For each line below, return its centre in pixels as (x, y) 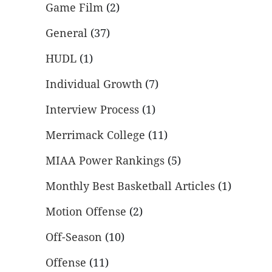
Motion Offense (86, 212)
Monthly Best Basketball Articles (130, 186)
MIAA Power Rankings (105, 161)
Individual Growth (94, 84)
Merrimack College (95, 135)
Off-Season (74, 237)
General (66, 33)
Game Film (74, 8)
